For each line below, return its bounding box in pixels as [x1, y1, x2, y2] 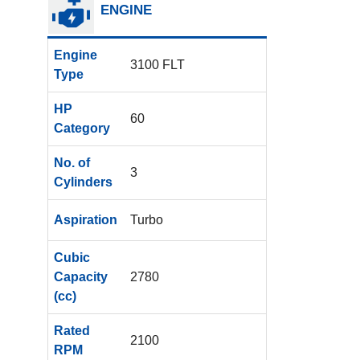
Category [53, 121, 110, 135]
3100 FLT [130, 57, 186, 72]
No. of [53, 155, 90, 170]
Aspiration [53, 212, 117, 227]
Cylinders [53, 174, 112, 189]
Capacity [53, 269, 108, 284]
